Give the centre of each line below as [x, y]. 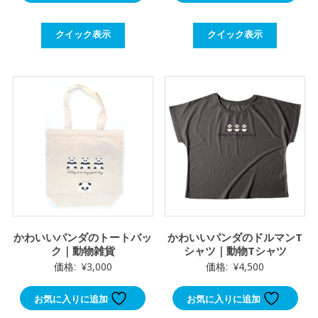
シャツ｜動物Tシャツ [235, 250]
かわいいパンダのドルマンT [235, 237]
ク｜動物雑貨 [83, 250]
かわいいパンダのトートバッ [83, 237]
